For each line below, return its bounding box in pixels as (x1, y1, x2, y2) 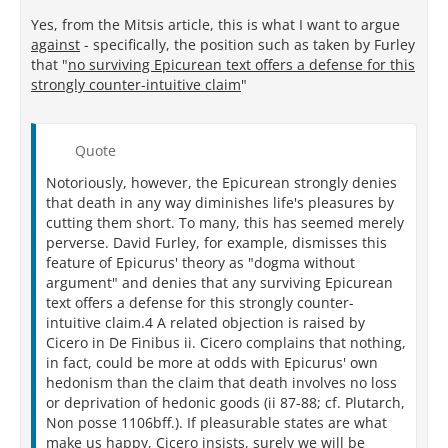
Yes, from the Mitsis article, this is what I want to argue (31, 15, 400, 35)
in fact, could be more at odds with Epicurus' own (46, 353, 378, 373)
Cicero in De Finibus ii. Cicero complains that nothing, (46, 333, 406, 353)
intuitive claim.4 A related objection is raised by (46, 313, 365, 333)
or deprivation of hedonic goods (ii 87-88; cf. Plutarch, (46, 393, 405, 413)
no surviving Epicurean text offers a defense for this (68, 55, 415, 75)
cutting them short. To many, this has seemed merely (46, 213, 404, 233)
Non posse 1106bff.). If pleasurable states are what (46, 413, 387, 433)
